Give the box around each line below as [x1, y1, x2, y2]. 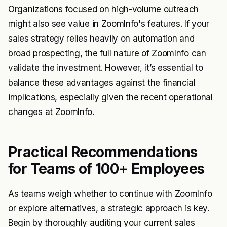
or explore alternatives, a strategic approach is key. [8, 203, 209, 214]
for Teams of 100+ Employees [8, 160, 205, 178]
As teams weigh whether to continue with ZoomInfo [8, 188, 212, 199]
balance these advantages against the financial [8, 78, 196, 88]
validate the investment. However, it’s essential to [8, 63, 203, 73]
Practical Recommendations [8, 143, 198, 161]
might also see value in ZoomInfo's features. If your [8, 19, 209, 29]
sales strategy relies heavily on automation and [8, 33, 195, 44]
